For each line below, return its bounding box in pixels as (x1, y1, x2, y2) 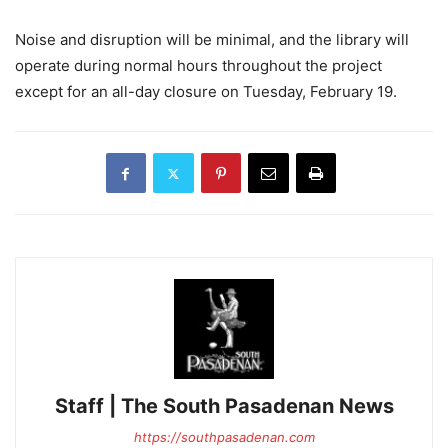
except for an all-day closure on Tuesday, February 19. (15, 82, 397, 101)
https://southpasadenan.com (133, 429, 315, 445)
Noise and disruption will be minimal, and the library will (15, 30, 409, 49)
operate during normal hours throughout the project (15, 56, 382, 75)
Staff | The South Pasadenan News (54, 394, 394, 418)
